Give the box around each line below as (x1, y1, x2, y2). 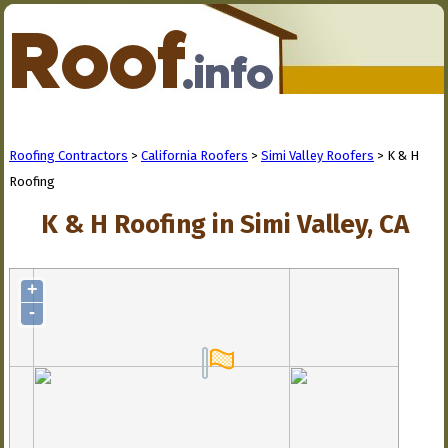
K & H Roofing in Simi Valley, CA (40, 209, 409, 240)
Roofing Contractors (9, 148, 128, 163)
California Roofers (141, 148, 248, 163)
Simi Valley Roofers (261, 148, 374, 163)
